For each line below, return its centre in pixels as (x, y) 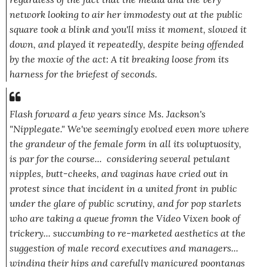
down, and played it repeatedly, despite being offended (127, 44)
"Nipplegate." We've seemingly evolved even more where (129, 129)
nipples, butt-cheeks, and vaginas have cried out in (119, 174)
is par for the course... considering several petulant (120, 159)
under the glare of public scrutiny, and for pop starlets (125, 204)
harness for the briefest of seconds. (83, 74)
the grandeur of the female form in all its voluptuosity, (127, 144)
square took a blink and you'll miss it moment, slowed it (128, 30)
